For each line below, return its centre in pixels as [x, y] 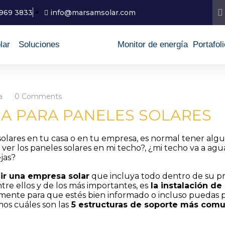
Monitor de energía [152, 44]
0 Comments [38, 97]
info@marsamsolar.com [93, 13]
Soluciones [39, 44]
